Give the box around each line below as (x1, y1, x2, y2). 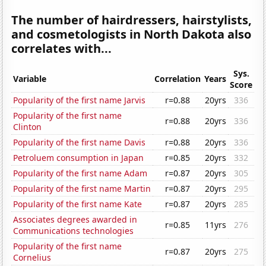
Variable (13, 73, 47, 85)
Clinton (13, 121, 42, 133)
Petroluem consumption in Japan (13, 152, 144, 164)
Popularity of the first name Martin (13, 183, 151, 195)
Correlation (154, 73, 201, 85)
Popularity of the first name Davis (13, 137, 146, 148)
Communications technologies (13, 225, 134, 237)
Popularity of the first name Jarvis (13, 94, 146, 106)
